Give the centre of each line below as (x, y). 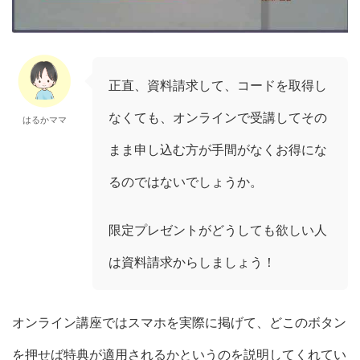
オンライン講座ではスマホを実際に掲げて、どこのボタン (179, 322)
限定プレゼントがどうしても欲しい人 (218, 229)
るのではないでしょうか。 (186, 181)
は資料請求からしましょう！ (192, 262)
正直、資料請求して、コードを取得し (218, 85)
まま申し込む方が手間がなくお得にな (218, 149)
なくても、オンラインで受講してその (218, 117)
